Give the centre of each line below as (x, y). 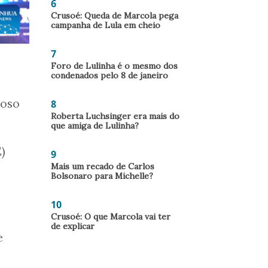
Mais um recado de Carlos (103, 166)
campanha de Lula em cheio (106, 25)
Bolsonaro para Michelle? (102, 176)
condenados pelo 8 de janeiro (109, 75)
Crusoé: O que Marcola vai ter (111, 217)
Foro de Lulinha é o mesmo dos (114, 66)
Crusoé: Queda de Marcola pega (115, 16)
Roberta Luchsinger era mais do (115, 116)
